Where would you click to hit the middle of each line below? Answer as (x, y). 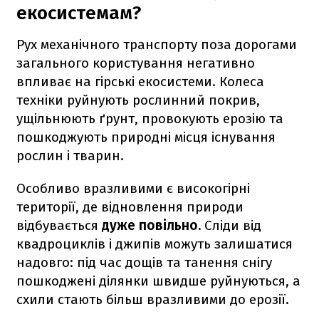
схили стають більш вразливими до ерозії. (153, 299)
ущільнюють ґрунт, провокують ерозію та (150, 118)
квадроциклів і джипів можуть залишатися (155, 244)
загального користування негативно (136, 63)
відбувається (59, 225)
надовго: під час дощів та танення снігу (144, 262)
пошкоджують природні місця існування (146, 137)
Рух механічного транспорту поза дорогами (157, 44)
